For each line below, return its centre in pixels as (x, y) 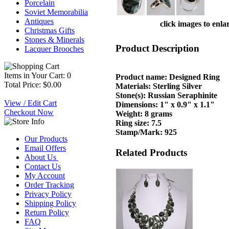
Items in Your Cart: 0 (38, 75)
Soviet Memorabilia (56, 12)
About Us (41, 157)
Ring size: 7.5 (139, 123)
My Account (45, 176)
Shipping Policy (50, 203)
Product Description (157, 48)
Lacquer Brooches (54, 49)
